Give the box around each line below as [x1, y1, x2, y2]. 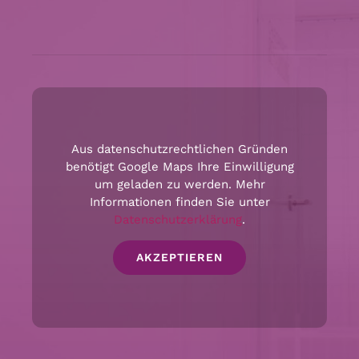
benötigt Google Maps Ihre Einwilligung [65, 159, 294, 174]
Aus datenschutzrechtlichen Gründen [71, 141, 288, 156]
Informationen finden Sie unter [89, 194, 270, 209]
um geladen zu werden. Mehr [94, 176, 265, 192]
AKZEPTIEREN [136, 250, 223, 264]
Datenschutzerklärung [114, 212, 242, 227]
